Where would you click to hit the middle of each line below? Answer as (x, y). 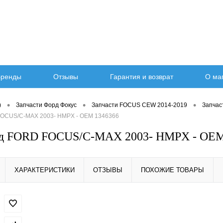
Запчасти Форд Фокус (46, 105)
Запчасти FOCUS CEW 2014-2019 (139, 105)
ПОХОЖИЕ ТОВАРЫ (172, 170)
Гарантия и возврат (141, 77)
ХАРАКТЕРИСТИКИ (45, 170)
